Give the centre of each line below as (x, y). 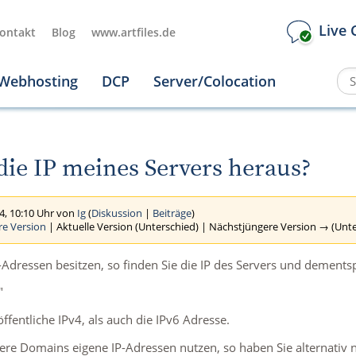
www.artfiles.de (133, 32)
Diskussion (117, 213)
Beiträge (172, 213)
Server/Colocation (215, 81)
